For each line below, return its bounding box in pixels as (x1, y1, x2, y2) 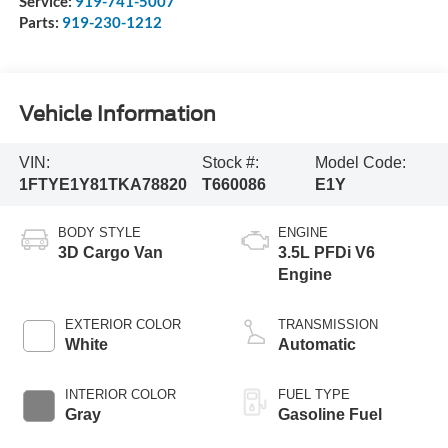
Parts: (18, 13, 62, 32)
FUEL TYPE (278, 387, 350, 403)
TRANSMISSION (278, 317, 378, 333)
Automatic (278, 336, 356, 354)
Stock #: (202, 154, 260, 172)
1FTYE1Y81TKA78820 (18, 176, 187, 194)
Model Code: (315, 154, 407, 172)
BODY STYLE (57, 225, 141, 241)
